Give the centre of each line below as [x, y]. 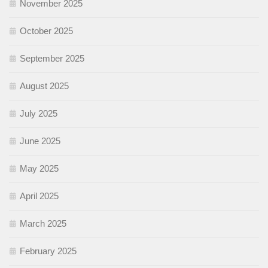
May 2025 [39, 169]
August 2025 [44, 86]
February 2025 [48, 251]
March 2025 [43, 224]
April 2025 [39, 196]
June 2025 [40, 141]
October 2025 [46, 31]
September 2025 [52, 59]
